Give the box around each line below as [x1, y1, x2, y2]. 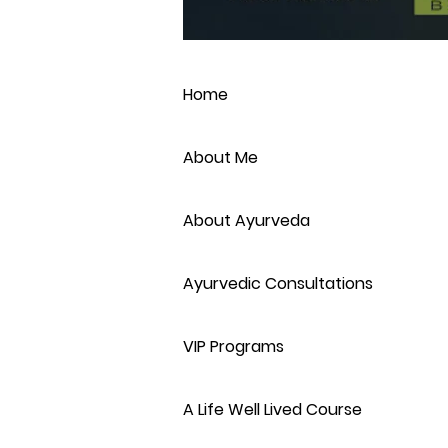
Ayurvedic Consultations [183, 272, 373, 296]
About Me [183, 146, 258, 170]
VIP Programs [183, 335, 284, 359]
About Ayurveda [183, 209, 310, 233]
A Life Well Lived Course [183, 398, 362, 422]
